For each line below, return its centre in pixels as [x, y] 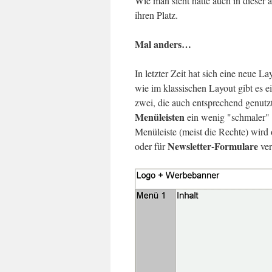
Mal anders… [163, 44]
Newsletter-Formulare [213, 146]
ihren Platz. [156, 15]
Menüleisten [160, 117]
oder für [151, 146]
